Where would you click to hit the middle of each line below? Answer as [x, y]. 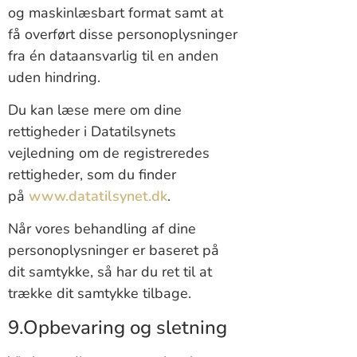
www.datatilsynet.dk [98, 196]
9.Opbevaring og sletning [118, 327]
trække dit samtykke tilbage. [102, 294]
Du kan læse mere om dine [95, 110]
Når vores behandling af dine [102, 229]
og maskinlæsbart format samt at [116, 12]
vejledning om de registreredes [109, 153]
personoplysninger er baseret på [114, 251]
